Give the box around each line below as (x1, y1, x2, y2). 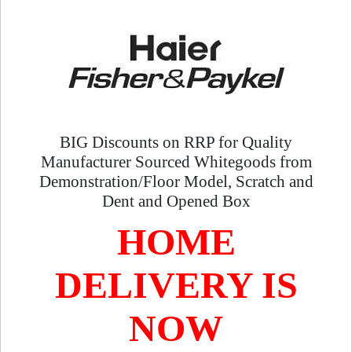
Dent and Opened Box (101, 192, 251, 211)
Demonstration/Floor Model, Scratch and (38, 172, 313, 192)
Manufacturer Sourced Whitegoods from (40, 152, 312, 172)
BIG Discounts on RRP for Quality (60, 133, 292, 152)
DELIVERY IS (54, 264, 298, 306)
